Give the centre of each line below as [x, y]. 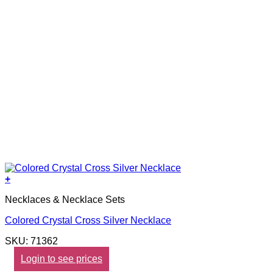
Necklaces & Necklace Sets [65, 200]
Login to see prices [62, 259]
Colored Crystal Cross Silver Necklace [88, 221]
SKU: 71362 [31, 241]
